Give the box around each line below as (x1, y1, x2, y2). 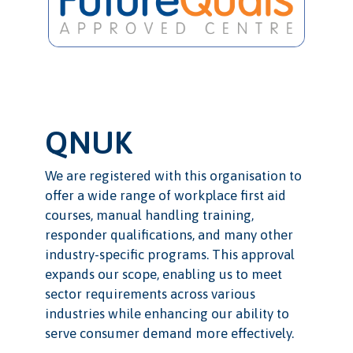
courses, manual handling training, (44, 207, 254, 224)
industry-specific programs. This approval (44, 247, 295, 263)
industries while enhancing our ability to (44, 306, 289, 322)
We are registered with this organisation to (44, 168, 302, 184)
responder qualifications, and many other (44, 227, 293, 243)
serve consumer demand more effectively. (44, 325, 294, 342)
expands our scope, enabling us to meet (44, 266, 282, 283)
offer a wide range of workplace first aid (44, 188, 286, 204)
